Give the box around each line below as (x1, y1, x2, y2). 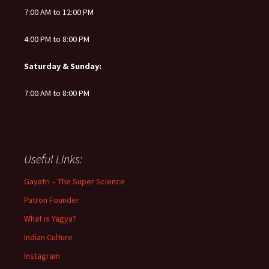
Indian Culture (24, 232, 73, 243)
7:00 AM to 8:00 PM (24, 88, 89, 98)
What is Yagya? (24, 213, 76, 224)
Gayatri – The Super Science (24, 176, 125, 187)
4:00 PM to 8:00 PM (24, 34, 89, 44)
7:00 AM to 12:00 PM (24, 7, 94, 17)
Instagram (24, 250, 60, 261)
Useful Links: (24, 151, 82, 166)
